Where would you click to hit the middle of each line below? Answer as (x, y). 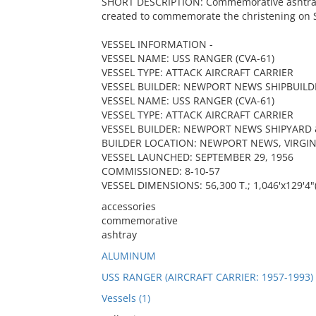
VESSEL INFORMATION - (157, 44)
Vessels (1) (126, 298)
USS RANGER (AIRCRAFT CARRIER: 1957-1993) (207, 277)
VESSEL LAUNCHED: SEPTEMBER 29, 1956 (197, 157)
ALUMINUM (128, 256)
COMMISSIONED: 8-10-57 (160, 171)
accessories (128, 206)
